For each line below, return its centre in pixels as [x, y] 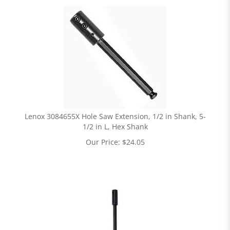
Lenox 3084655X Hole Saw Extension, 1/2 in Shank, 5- [115, 116]
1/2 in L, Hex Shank [115, 127]
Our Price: [103, 142]
